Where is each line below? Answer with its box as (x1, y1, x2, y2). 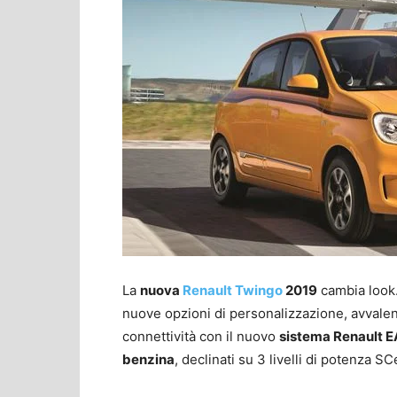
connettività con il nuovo (122, 327, 279, 345)
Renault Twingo (183, 281, 283, 299)
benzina (122, 350, 175, 368)
